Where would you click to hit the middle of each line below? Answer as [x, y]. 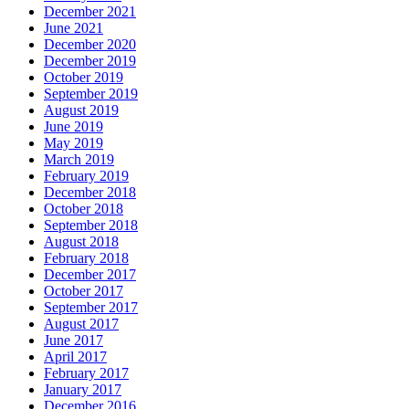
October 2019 [84, 77]
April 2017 [75, 356]
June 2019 [73, 126]
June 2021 [73, 27]
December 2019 [90, 60]
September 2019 [91, 93]
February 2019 [86, 175]
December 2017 [90, 274]
